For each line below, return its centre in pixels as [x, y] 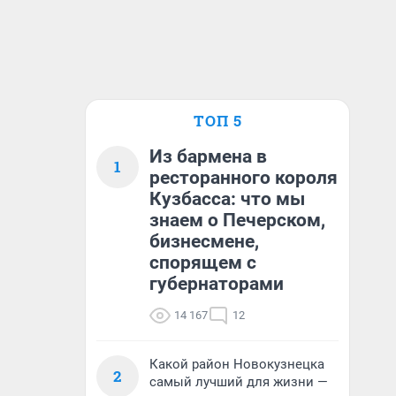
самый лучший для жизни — [239, 382]
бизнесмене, [204, 241]
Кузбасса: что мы [227, 199]
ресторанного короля [244, 178]
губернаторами [217, 284]
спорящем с [203, 263]
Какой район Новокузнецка [237, 364]
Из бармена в [208, 156]
